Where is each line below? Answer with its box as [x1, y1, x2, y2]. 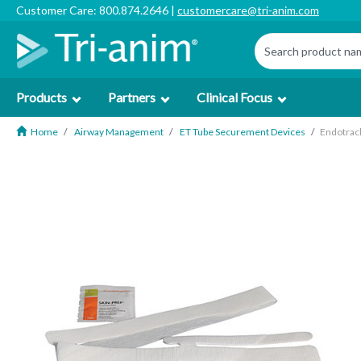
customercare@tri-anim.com [177, 3, 319, 17]
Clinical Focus [197, 89, 272, 105]
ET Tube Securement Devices [180, 126, 305, 138]
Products [16, 89, 67, 105]
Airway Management [74, 126, 164, 138]
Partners [108, 89, 156, 105]
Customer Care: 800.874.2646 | [16, 3, 177, 17]
